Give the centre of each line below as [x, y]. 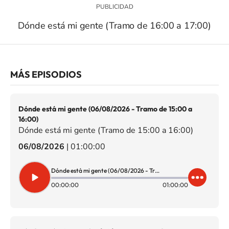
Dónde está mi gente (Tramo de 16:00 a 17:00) [114, 26]
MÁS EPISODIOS [46, 74]
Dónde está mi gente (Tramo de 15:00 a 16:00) [106, 130]
